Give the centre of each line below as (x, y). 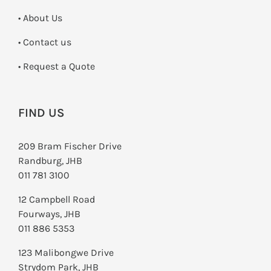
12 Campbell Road (57, 200)
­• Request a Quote (57, 67)
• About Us (40, 18)
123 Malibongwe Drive (66, 253)
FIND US (41, 113)
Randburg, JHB (50, 161)
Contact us (47, 42)
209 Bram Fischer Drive (70, 146)
